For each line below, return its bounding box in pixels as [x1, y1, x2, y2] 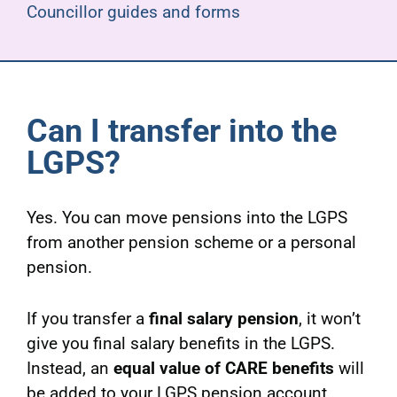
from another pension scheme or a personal [26, 232, 356, 253]
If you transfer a [26, 308, 149, 330]
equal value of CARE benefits [113, 358, 334, 379]
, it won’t [298, 308, 361, 330]
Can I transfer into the [26, 113, 337, 151]
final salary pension [148, 308, 299, 330]
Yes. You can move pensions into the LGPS [26, 207, 347, 229]
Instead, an [26, 358, 113, 379]
